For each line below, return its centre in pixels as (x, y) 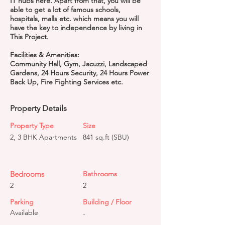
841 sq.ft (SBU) (106, 137)
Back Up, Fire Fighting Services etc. (67, 82)
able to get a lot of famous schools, (65, 10)
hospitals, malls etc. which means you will (74, 19)
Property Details (38, 108)
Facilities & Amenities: (45, 55)
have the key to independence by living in (76, 28)
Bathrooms (100, 174)
